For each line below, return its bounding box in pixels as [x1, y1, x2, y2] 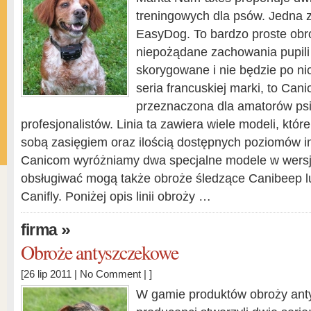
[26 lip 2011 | [21, 269, 80, 280]
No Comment [80, 269, 141, 280]
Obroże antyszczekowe [21, 239, 178, 265]
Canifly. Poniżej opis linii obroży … [21, 190, 211, 203]
